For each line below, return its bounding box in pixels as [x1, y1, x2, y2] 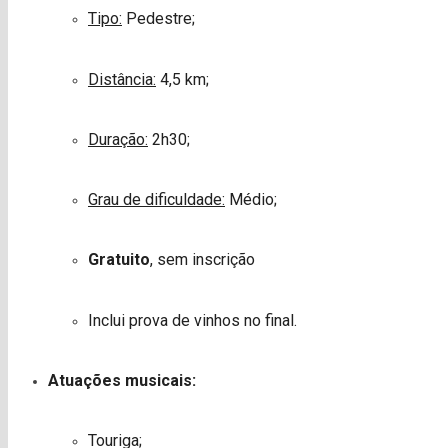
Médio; [225, 190, 277, 210]
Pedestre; [122, 9, 195, 29]
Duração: [88, 129, 148, 149]
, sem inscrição [150, 250, 255, 270]
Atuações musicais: [48, 370, 196, 390]
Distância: [88, 69, 156, 89]
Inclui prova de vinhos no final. [88, 310, 297, 330]
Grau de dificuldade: [88, 190, 225, 210]
